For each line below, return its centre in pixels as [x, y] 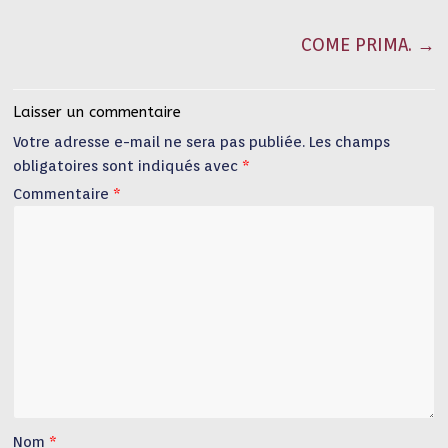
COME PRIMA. [358, 44]
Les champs [350, 142]
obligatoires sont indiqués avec [128, 166]
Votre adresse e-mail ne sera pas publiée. [159, 142]
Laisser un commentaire [97, 112]
